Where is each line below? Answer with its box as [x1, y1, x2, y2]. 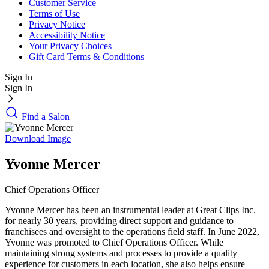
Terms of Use [29, 8, 80, 19]
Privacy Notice [29, 19, 85, 30]
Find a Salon [19, 112, 70, 122]
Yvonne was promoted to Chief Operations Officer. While [5, 237, 223, 248]
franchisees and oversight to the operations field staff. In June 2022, [5, 226, 259, 237]
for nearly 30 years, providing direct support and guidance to [5, 216, 234, 226]
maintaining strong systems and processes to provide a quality [5, 248, 237, 259]
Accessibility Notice [29, 30, 105, 41]
